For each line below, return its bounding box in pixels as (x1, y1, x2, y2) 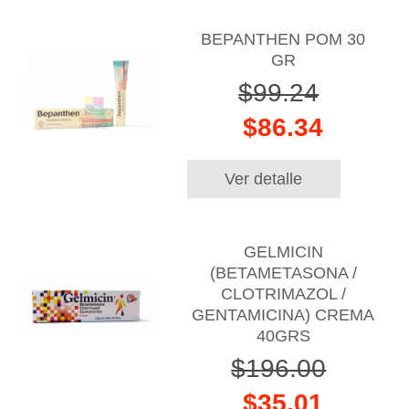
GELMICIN (243, 242, 323, 261)
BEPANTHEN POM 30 (201, 30, 366, 49)
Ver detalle (225, 169, 303, 189)
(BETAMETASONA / (209, 263, 357, 282)
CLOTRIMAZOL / (220, 284, 346, 303)
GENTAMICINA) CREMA (192, 305, 375, 324)
